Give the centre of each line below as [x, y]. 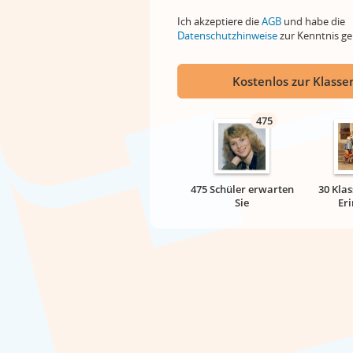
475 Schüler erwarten [242, 189]
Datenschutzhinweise [227, 35]
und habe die [313, 21]
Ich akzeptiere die [219, 21]
